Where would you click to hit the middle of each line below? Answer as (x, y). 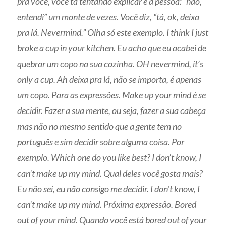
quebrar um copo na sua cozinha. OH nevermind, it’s (110, 63)
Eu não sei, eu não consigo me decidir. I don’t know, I (109, 188)
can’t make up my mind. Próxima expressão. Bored (107, 204)
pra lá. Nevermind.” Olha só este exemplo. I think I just (113, 32)
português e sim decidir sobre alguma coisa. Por (101, 142)
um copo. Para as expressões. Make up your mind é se (112, 95)
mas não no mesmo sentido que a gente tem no (100, 126)
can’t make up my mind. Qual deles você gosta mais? (110, 173)
